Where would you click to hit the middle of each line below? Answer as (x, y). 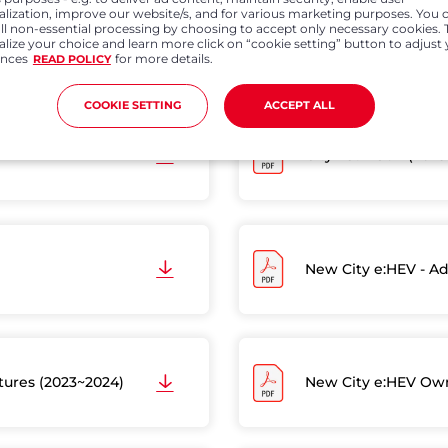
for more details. (164, 59)
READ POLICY (71, 60)
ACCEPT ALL (300, 106)
